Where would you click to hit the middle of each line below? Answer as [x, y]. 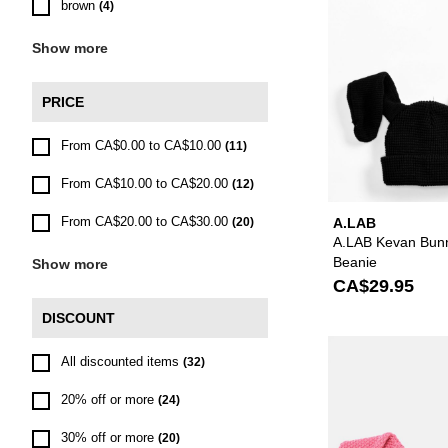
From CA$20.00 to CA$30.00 [144, 221]
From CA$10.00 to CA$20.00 [144, 183]
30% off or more [107, 437]
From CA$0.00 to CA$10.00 [141, 145]
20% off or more [107, 399]
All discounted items [120, 361]
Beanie [355, 261]
